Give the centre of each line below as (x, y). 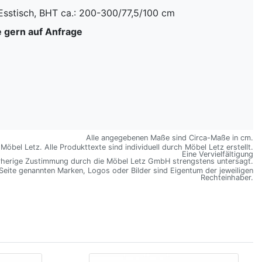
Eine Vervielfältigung (218, 154)
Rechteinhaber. (227, 177)
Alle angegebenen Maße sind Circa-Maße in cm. (170, 137)
